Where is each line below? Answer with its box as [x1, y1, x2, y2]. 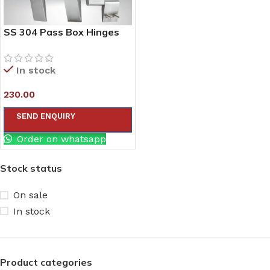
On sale [13, 189, 48, 201]
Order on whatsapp [14, 133, 106, 145]
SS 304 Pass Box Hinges [4, 25, 119, 38]
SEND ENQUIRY [16, 111, 75, 121]
